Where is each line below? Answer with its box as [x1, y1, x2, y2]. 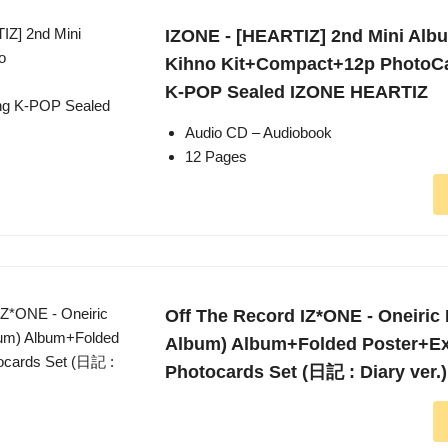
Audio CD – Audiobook [185, 124, 332, 142]
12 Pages [185, 148, 247, 166]
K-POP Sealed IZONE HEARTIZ [165, 82, 428, 103]
